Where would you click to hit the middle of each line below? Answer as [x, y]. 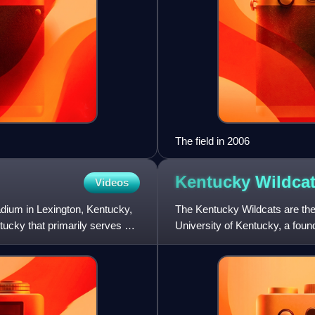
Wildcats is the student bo [234, 241]
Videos [112, 182]
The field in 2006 [212, 141]
